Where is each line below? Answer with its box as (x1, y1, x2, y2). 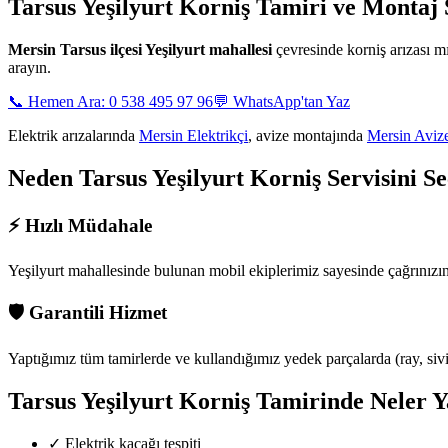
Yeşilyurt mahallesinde (8, 262, 150, 280)
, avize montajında (248, 126, 367, 144)
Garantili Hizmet (24, 301, 167, 323)
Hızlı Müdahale (20, 214, 152, 236)
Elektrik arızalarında (8, 126, 139, 144)
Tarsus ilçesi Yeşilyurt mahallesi (60, 40, 272, 58)
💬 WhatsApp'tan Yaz (213, 92, 350, 110)
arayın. (8, 58, 51, 76)
